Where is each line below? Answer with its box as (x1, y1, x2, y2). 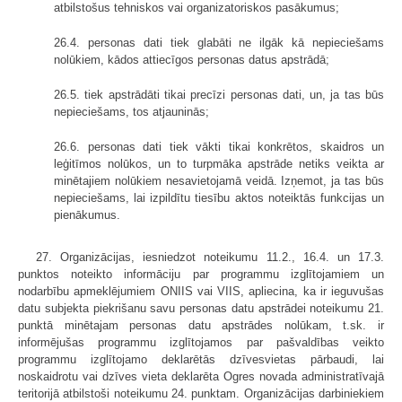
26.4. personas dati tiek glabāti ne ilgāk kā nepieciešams (54, 36, 384, 50)
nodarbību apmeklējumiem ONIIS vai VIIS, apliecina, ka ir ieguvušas (18, 284, 384, 299)
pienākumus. (54, 208, 120, 223)
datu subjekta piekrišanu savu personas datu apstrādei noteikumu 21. (18, 301, 384, 316)
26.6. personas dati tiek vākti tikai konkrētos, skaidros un (54, 140, 384, 154)
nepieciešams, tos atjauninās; (54, 105, 209, 119)
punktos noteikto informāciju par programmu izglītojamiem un (18, 267, 384, 282)
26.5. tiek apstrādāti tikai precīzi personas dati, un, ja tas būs (54, 88, 384, 102)
